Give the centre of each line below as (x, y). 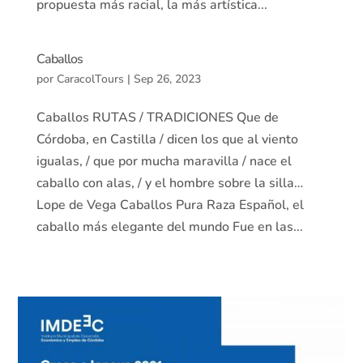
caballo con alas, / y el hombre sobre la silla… (169, 183)
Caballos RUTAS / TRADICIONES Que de (157, 117)
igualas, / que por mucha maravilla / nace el (164, 161)
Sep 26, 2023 (167, 79)
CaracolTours (90, 79)
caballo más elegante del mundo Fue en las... (169, 227)
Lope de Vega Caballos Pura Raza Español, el (170, 205)
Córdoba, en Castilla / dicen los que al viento (167, 139)
